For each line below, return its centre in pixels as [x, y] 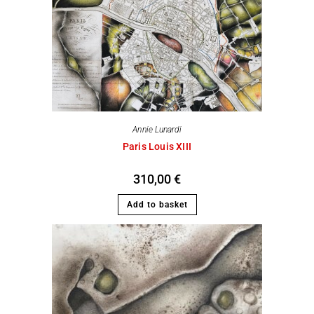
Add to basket [157, 205]
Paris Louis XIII [157, 147]
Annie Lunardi [157, 130]
